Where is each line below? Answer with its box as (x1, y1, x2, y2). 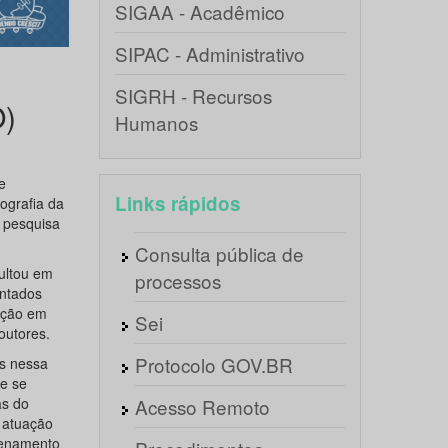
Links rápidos (114, 190, 241, 217)
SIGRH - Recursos (114, 82, 272, 109)
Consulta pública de (134, 240, 304, 267)
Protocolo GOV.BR (134, 351, 293, 378)
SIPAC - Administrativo (114, 40, 305, 67)
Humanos (114, 109, 198, 136)
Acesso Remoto (134, 393, 270, 420)
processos (134, 267, 221, 294)
